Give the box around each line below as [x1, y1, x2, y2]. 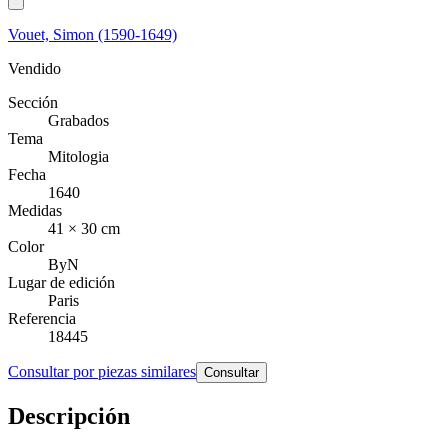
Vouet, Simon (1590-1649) [8, 25, 177, 43]
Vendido [8, 59, 61, 77]
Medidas [8, 201, 62, 219]
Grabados [48, 111, 109, 129]
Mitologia [48, 147, 109, 165]
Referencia [8, 309, 76, 327]
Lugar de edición [8, 273, 115, 291]
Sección [8, 93, 58, 111]
